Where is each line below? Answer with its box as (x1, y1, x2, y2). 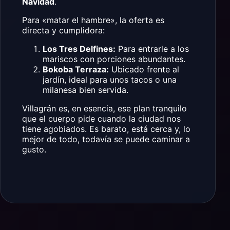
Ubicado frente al (109, 64, 179, 75)
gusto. (22, 144, 46, 155)
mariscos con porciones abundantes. (43, 54, 185, 65)
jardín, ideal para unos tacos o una (43, 74, 177, 85)
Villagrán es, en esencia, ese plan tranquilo (22, 103, 187, 114)
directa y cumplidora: (22, 25, 105, 36)
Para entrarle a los (116, 44, 189, 54)
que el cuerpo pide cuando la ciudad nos (22, 113, 181, 124)
